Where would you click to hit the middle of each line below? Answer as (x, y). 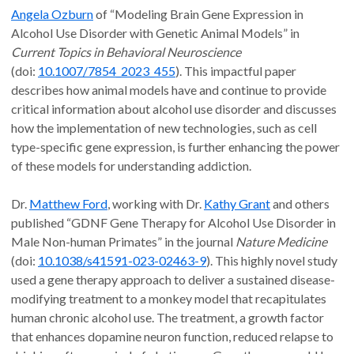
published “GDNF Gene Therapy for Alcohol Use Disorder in (173, 223)
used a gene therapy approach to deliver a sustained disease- (173, 280)
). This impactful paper (236, 71)
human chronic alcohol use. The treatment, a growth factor (168, 318)
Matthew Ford (68, 204)
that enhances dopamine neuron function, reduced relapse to (172, 337)
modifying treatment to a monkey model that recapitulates (169, 299)
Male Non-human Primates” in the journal (123, 242)
